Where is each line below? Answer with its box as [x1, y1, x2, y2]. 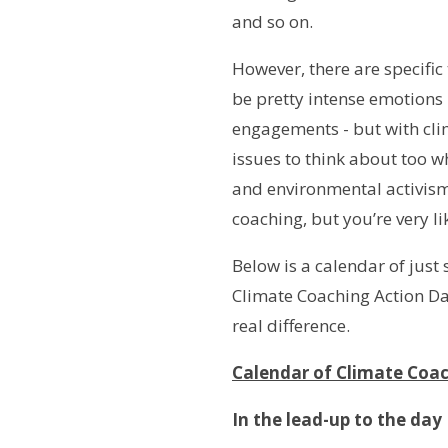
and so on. [232, 9, 313, 33]
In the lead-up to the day [232, 407, 442, 431]
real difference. [232, 313, 350, 337]
